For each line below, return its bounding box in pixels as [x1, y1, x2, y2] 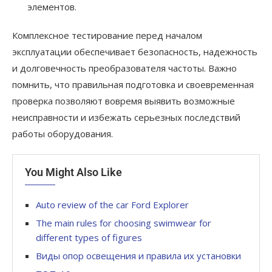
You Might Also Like [25, 166, 122, 179]
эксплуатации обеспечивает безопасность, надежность [12, 46, 257, 58]
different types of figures [36, 231, 142, 244]
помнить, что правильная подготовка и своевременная [12, 78, 254, 91]
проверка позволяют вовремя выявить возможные [12, 95, 235, 107]
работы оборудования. [12, 127, 113, 140]
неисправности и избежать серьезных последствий [12, 111, 240, 124]
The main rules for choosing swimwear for [36, 217, 211, 229]
